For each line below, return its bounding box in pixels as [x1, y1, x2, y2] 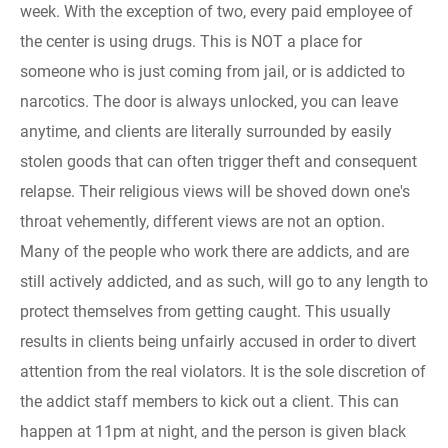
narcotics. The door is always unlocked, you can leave [20, 91, 398, 111]
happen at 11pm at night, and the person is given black [20, 421, 406, 441]
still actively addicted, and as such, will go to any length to [20, 271, 428, 291]
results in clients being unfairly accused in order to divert [20, 331, 416, 351]
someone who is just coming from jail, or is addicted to [20, 61, 405, 81]
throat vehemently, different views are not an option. [20, 211, 385, 231]
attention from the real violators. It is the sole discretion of [20, 361, 426, 381]
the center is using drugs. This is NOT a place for [20, 31, 362, 51]
